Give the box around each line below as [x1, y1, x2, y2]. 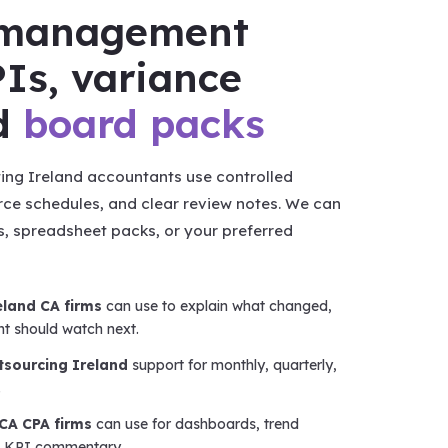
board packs [23, 98, 266, 148]
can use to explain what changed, [102, 296, 333, 315]
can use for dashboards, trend [92, 414, 300, 433]
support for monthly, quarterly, [128, 355, 338, 374]
